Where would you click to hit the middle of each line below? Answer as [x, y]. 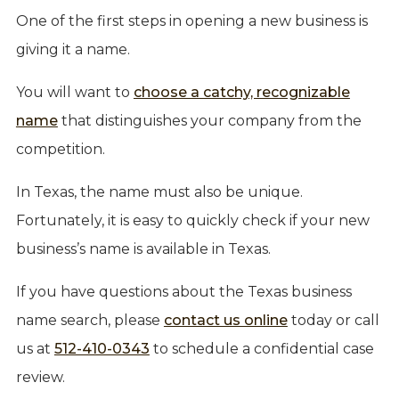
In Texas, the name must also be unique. [159, 191]
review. [40, 377]
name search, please [90, 320]
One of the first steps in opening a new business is [191, 20]
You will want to [74, 92]
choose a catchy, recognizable [241, 92]
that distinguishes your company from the [209, 120]
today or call [333, 320]
